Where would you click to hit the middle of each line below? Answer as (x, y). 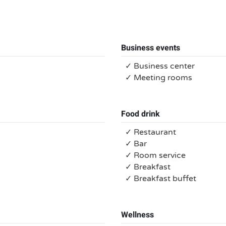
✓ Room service (155, 155)
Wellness (137, 215)
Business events (151, 48)
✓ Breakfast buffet (161, 179)
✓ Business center (160, 66)
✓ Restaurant (151, 132)
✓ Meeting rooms (159, 78)
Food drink (140, 114)
